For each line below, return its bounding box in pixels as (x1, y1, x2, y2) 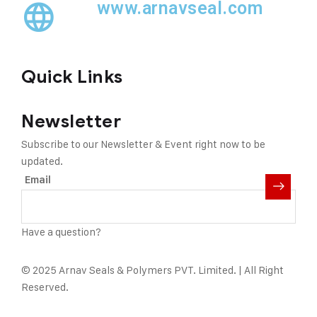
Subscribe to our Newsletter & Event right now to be (21, 137, 265, 151)
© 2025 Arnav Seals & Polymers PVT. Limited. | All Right (21, 263, 284, 277)
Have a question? (21, 224, 103, 238)
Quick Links (21, 65, 123, 88)
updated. (21, 154, 63, 168)
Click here (103, 224, 150, 238)
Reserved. (21, 279, 69, 294)
